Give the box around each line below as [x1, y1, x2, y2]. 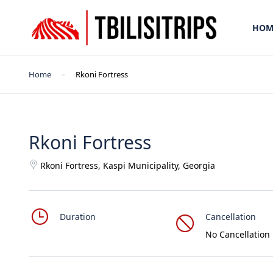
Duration [60, 211, 96, 222]
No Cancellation [205, 229, 270, 240]
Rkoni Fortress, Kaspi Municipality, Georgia [40, 160, 215, 171]
